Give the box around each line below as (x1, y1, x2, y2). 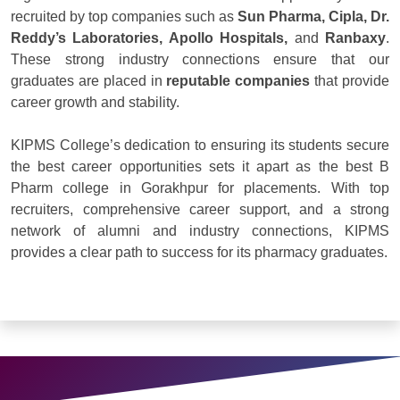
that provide (310, 73, 390, 89)
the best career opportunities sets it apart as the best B (11, 159, 389, 175)
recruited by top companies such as (11, 9, 237, 25)
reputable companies (166, 73, 311, 89)
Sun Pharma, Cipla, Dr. (237, 9, 389, 25)
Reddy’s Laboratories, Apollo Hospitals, (11, 30, 288, 46)
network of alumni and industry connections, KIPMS (11, 223, 389, 239)
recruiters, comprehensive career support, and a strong (11, 202, 389, 218)
